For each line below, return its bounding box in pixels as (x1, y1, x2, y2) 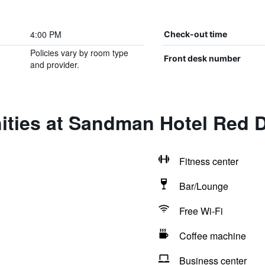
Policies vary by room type (30, 47, 128, 59)
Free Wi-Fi (179, 204, 223, 218)
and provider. (30, 59, 79, 70)
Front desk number (163, 53, 241, 63)
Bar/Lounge (179, 179, 228, 193)
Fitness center (179, 154, 238, 168)
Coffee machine (179, 229, 246, 243)
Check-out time (163, 29, 227, 39)
